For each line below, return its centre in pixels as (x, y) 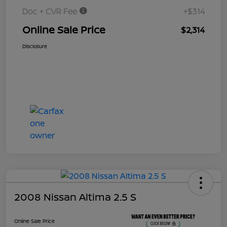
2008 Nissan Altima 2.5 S (75, 197)
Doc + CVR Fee (51, 11)
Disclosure (35, 46)
